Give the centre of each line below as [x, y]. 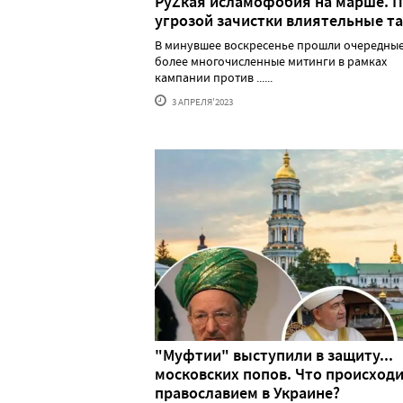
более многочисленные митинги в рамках [271, 61]
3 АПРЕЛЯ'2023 [201, 101]
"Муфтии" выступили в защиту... [274, 355]
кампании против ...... [214, 77]
